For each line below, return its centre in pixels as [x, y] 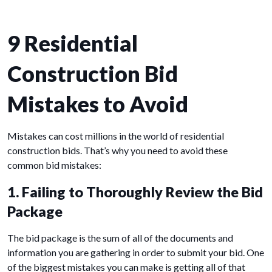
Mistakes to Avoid [98, 104]
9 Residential [73, 43]
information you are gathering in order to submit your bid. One [136, 253]
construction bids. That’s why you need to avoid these [117, 151]
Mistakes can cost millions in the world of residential [116, 136]
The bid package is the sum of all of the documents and [120, 238]
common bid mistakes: [54, 165]
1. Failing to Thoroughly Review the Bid [135, 192]
